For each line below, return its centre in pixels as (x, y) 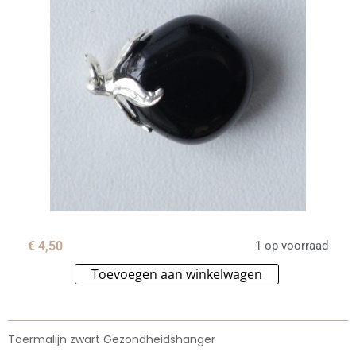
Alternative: (313, 275)
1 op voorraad (292, 246)
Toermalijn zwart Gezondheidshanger (112, 339)
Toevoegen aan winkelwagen (176, 274)
